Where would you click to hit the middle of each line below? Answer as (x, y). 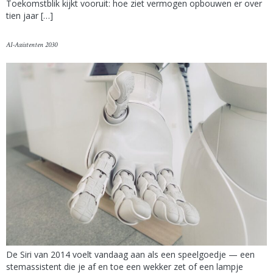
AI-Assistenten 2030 (32, 44)
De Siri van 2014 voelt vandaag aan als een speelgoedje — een (130, 254)
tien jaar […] (30, 16)
